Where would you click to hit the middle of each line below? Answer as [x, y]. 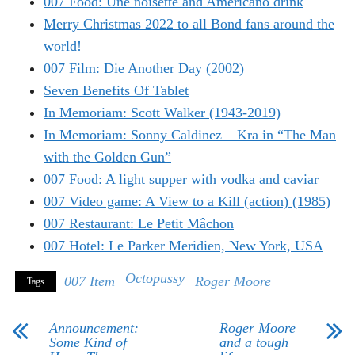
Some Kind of [88, 343]
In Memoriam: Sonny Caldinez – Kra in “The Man [190, 135]
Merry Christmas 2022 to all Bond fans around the [189, 24]
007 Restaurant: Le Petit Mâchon [139, 224]
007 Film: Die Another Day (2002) [144, 69]
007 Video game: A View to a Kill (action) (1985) [187, 202]
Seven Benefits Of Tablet [116, 91]
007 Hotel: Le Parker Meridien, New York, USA [183, 246]
